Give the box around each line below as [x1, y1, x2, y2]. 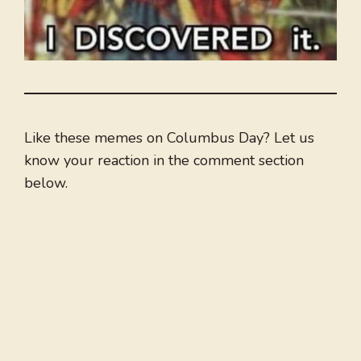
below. [24, 173, 68, 193]
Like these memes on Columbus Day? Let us [24, 128, 314, 148]
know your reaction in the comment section [24, 151, 304, 171]
